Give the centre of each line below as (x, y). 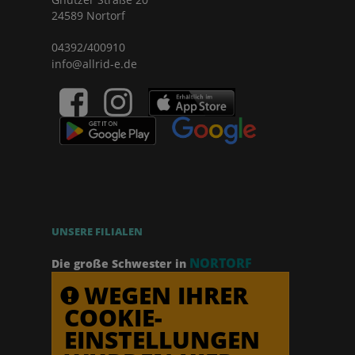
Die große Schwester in (119, 263)
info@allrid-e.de (94, 64)
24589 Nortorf (88, 15)
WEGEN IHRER (166, 295)
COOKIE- (113, 317)
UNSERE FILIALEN (97, 231)
